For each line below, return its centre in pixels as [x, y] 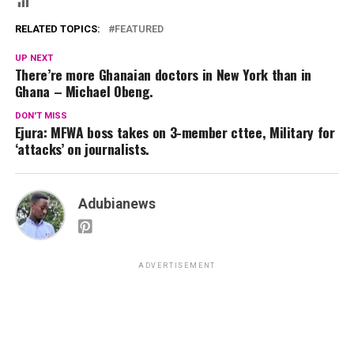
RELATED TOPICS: [57, 29]
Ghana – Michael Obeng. [84, 91]
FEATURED [139, 29]
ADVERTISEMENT [177, 266]
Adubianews [117, 204]
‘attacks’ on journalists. [82, 149]
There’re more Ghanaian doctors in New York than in [163, 75]
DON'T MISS [41, 116]
